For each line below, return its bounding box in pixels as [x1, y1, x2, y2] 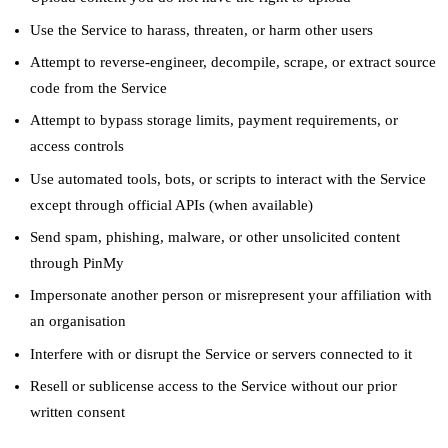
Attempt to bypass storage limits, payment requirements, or [30, 112, 399, 129]
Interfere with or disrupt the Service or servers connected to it [30, 345, 413, 362]
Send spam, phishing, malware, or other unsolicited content [30, 229, 401, 246]
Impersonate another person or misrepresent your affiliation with [30, 287, 433, 304]
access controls [30, 138, 125, 155]
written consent [30, 404, 126, 421]
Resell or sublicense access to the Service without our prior [30, 378, 398, 395]
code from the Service [30, 79, 168, 96]
